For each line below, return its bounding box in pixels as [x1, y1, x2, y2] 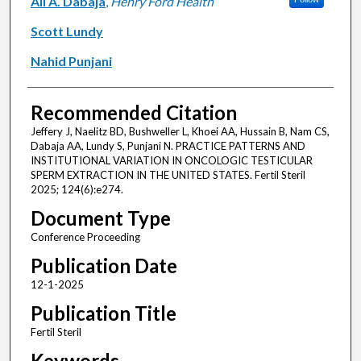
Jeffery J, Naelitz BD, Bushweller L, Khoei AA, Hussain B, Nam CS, [30, 125, 330, 139]
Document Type [30, 206, 171, 230]
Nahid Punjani [30, 53, 112, 69]
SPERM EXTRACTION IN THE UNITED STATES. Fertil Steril [30, 168, 305, 182]
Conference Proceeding [30, 230, 140, 244]
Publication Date [30, 254, 177, 278]
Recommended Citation [30, 101, 237, 125]
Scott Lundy [30, 23, 103, 39]
